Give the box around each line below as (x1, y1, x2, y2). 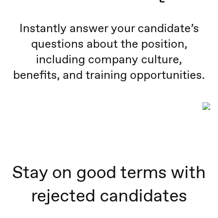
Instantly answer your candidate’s (19, 20, 199, 36)
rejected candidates (31, 183, 187, 207)
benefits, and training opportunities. (13, 67, 205, 83)
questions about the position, (31, 36, 187, 52)
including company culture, (36, 52, 182, 67)
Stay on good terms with (12, 160, 206, 184)
